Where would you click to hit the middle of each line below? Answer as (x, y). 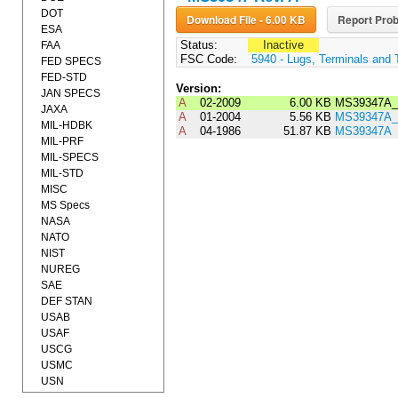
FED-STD (64, 77)
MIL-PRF (62, 141)
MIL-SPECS (70, 157)
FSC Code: (207, 60)
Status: (197, 45)
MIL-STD (62, 173)
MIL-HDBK (67, 125)
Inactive (283, 45)
